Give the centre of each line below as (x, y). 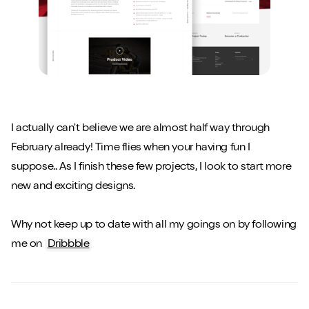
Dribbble (68, 245)
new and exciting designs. (73, 187)
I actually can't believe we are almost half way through (140, 129)
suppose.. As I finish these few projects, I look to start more (151, 168)
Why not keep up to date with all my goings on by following (153, 226)
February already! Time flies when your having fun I (130, 149)
